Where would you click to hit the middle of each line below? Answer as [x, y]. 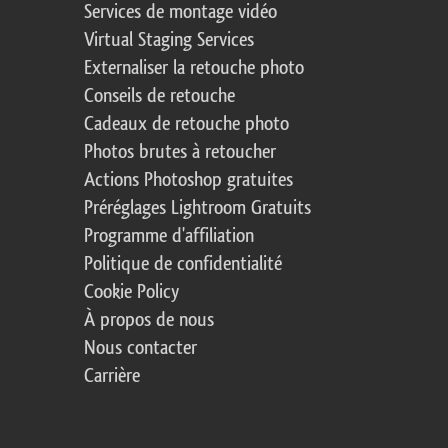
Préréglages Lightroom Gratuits [197, 208]
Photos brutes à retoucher [180, 152]
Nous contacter [140, 348]
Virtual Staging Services [169, 40]
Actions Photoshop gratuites [188, 180]
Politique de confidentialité [183, 264]
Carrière [112, 376]
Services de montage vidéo [180, 12]
